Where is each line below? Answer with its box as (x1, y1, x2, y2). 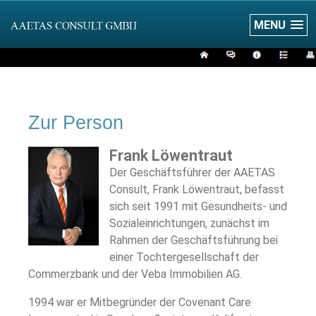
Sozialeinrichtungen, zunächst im (109, 217, 269, 230)
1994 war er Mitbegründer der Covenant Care (28, 296, 251, 310)
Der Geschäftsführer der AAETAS (109, 166, 275, 179)
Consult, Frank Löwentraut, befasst (109, 183, 284, 196)
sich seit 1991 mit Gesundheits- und (109, 200, 287, 213)
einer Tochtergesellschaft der (109, 250, 259, 264)
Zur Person (28, 111, 123, 133)
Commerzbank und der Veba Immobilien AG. (28, 267, 242, 281)
